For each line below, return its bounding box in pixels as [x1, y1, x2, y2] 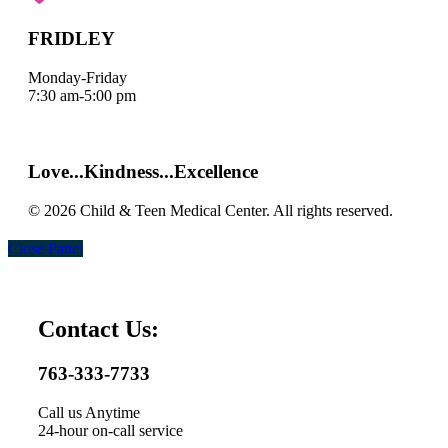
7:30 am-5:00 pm [28, 86, 136, 104]
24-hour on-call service [38, 421, 183, 439]
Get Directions [80, 104, 180, 122]
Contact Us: [38, 316, 159, 343]
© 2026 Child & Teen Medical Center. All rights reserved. [28, 202, 393, 220]
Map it [28, 104, 69, 122]
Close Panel [8, 240, 83, 258]
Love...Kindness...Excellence [28, 161, 258, 183]
